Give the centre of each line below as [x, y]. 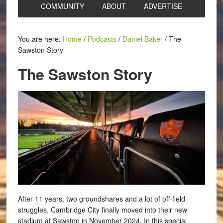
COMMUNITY [62, 6]
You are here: [40, 39]
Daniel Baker [142, 39]
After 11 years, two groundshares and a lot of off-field [101, 199]
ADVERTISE [163, 6]
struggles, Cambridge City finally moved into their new [102, 210]
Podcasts [102, 39]
